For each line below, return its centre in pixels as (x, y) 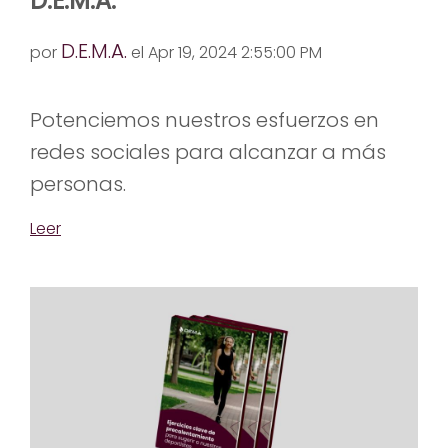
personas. (78, 184)
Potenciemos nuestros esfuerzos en (204, 120)
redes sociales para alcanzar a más (208, 152)
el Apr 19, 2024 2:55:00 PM (224, 53)
